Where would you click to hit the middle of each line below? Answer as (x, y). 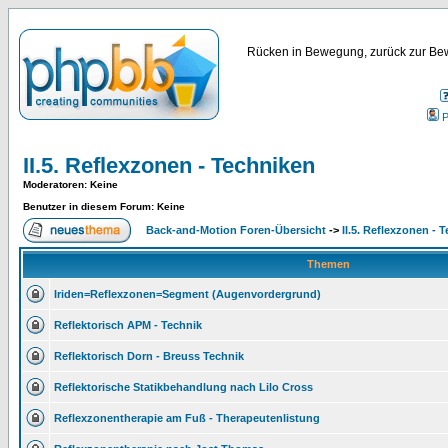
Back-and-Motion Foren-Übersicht (236, 230)
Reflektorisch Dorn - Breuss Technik (149, 356)
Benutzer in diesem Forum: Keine (104, 206)
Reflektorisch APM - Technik (128, 325)
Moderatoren (53, 184)
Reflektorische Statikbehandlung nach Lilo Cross (183, 387)
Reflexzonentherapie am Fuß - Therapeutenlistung (187, 418)
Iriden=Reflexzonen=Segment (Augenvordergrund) (187, 294)
